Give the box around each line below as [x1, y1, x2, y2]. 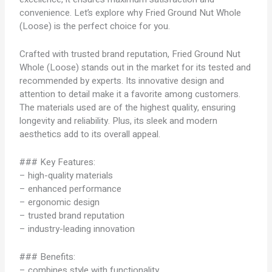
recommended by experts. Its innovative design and [19, 74, 225, 87]
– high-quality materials [19, 169, 114, 182]
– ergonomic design [19, 195, 100, 209]
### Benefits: [19, 250, 76, 263]
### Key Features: [19, 155, 96, 169]
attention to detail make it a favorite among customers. [19, 87, 241, 101]
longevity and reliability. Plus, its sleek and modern [19, 114, 218, 127]
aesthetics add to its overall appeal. [19, 127, 161, 141]
